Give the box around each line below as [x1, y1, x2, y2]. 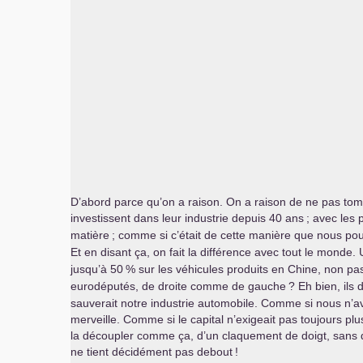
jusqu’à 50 [70, 263, 123, 275]
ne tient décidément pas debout [70, 345, 233, 358]
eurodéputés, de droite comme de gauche [70, 280, 286, 293]
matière [70, 228, 109, 241]
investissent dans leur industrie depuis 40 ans [70, 211, 304, 224]
